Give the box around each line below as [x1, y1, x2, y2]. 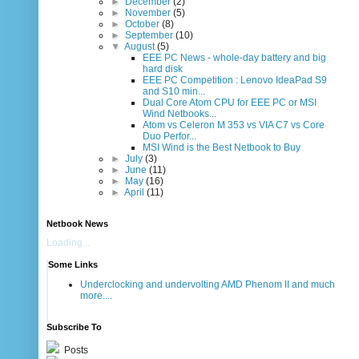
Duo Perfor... [143, 131, 196, 143]
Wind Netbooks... [143, 108, 216, 120]
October [125, 18, 159, 30]
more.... [80, 290, 112, 302]
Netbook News [46, 219, 108, 229]
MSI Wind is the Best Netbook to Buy [143, 142, 301, 154]
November [125, 7, 171, 19]
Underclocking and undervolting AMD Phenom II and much [80, 279, 335, 291]
